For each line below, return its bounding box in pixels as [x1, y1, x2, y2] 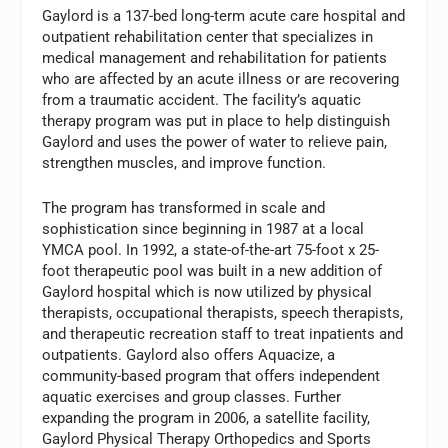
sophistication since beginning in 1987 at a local [42, 220, 365, 239]
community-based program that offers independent [42, 367, 381, 386]
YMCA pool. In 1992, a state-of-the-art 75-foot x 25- [42, 241, 380, 260]
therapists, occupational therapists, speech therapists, [42, 304, 404, 323]
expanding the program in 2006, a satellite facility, [42, 409, 371, 428]
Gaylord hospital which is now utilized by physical [42, 283, 373, 302]
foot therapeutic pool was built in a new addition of [42, 262, 383, 281]
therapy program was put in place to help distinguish [42, 112, 391, 131]
